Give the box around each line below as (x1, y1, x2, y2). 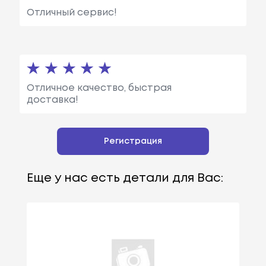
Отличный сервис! (26, 8, 117, 17)
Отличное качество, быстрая (26, 83, 172, 93)
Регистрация (104, 137, 162, 145)
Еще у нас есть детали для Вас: (26, 172, 223, 184)
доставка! (26, 95, 78, 104)
